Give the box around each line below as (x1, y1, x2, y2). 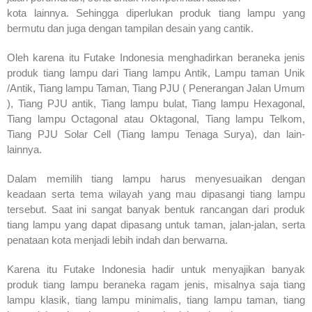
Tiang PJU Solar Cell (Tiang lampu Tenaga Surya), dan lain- (7, 127, 305, 140)
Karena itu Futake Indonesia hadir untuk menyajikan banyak (7, 263, 305, 275)
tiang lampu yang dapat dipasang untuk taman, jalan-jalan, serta (7, 218, 305, 231)
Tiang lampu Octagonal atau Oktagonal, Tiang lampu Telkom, (7, 112, 305, 125)
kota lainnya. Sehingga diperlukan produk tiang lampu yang (7, 6, 305, 19)
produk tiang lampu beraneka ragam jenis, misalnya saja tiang (7, 278, 305, 290)
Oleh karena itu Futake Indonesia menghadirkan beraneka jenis (7, 51, 305, 63)
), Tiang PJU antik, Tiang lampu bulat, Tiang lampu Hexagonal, (7, 97, 305, 109)
